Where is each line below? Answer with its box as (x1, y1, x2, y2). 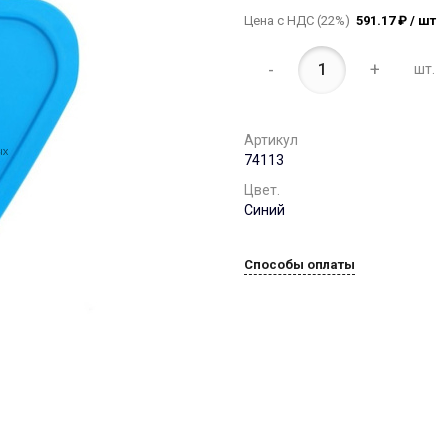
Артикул (244, 131, 298, 148)
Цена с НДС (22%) (244, 12, 356, 28)
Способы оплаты (244, 256, 355, 272)
